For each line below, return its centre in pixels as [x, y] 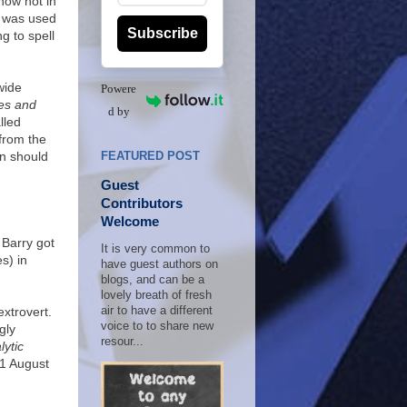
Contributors [142, 203]
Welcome [130, 221]
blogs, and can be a [153, 280]
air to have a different [157, 311]
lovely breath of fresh [156, 296]
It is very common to [155, 249]
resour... [122, 342]
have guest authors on [159, 265]
